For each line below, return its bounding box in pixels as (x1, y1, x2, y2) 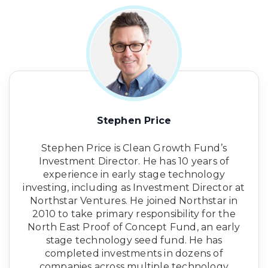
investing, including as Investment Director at (23, 181, 245, 193)
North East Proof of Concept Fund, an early (28, 221, 240, 233)
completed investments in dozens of (45, 247, 223, 259)
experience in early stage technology (42, 168, 226, 180)
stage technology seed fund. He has (45, 234, 223, 246)
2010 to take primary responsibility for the (32, 208, 236, 220)
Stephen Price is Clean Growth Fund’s (41, 142, 227, 154)
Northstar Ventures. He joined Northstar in (30, 194, 238, 206)
